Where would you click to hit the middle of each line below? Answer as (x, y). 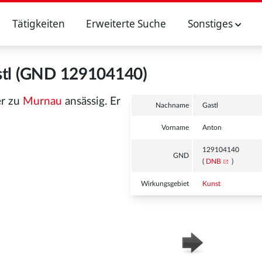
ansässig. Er (91, 101)
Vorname (175, 127)
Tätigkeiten (38, 24)
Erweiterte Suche (126, 24)
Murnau (42, 101)
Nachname (173, 105)
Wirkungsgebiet (165, 184)
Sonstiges (211, 24)
